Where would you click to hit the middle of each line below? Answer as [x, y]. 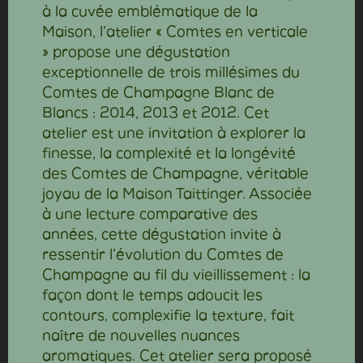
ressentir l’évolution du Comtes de [162, 256]
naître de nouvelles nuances [141, 337]
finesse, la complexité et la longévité [169, 155]
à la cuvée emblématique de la [149, 13]
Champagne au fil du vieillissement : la [176, 277]
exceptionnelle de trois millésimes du [171, 74]
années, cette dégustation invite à [161, 236]
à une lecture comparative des [149, 216]
